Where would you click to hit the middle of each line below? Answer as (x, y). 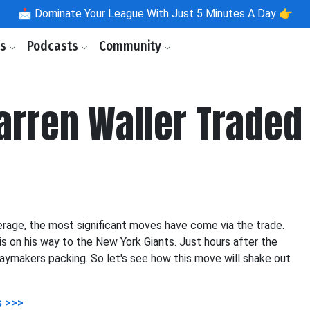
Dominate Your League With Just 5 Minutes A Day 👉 (162, 13)
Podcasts (54, 46)
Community (131, 46)
